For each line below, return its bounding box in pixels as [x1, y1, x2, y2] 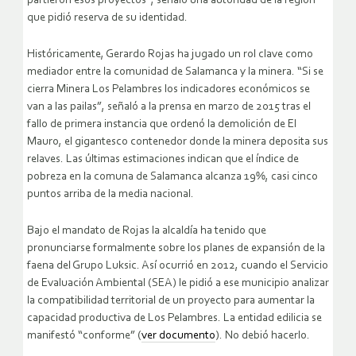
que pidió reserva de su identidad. [27, 12, 188, 25]
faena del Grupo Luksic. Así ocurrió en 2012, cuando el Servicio [27, 260, 328, 273]
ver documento [141, 330, 215, 342]
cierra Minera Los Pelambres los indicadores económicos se [27, 83, 310, 96]
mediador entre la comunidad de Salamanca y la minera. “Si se [27, 66, 323, 79]
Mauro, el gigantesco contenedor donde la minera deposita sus [27, 136, 328, 149]
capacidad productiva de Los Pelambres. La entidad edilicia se [27, 312, 322, 325]
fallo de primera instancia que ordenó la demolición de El [27, 118, 296, 131]
